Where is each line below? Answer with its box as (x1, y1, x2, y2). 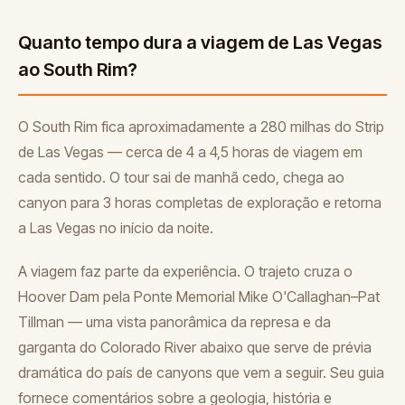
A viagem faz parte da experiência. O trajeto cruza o (18, 261, 353, 280)
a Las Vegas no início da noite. (18, 218, 213, 237)
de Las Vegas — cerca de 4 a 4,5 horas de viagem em (18, 142, 363, 161)
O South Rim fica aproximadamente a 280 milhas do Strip (18, 117, 384, 136)
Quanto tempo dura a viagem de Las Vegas (18, 31, 382, 53)
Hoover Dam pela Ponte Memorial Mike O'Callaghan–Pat (18, 287, 380, 306)
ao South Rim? (18, 58, 137, 80)
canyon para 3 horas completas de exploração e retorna (18, 193, 381, 212)
